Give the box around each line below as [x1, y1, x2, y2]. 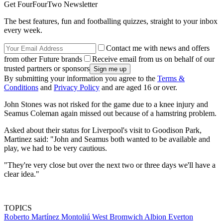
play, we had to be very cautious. [4, 144, 107, 153]
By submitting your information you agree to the [4, 74, 157, 83]
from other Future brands [4, 55, 82, 64]
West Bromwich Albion [92, 213, 168, 222]
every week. [4, 26, 42, 35]
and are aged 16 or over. [100, 83, 177, 92]
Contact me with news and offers [106, 44, 210, 53]
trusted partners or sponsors [4, 64, 90, 73]
